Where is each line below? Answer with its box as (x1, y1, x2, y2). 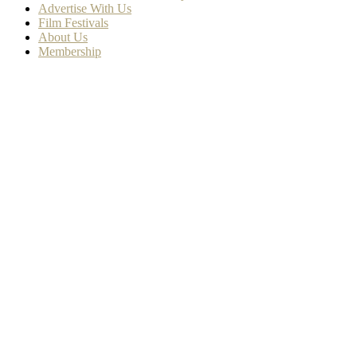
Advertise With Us (38, 2, 131, 16)
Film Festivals (38, 16, 108, 30)
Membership (38, 45, 101, 59)
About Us (38, 30, 88, 45)
